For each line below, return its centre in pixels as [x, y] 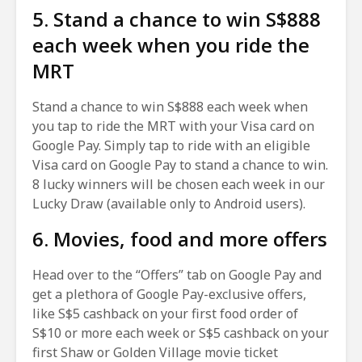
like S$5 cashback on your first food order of [165, 313]
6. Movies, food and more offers [180, 238]
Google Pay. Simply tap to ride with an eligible [171, 145]
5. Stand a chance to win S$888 [177, 19]
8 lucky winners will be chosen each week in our [179, 184]
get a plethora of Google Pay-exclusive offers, [169, 294]
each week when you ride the [171, 44]
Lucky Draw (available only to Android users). [169, 203]
